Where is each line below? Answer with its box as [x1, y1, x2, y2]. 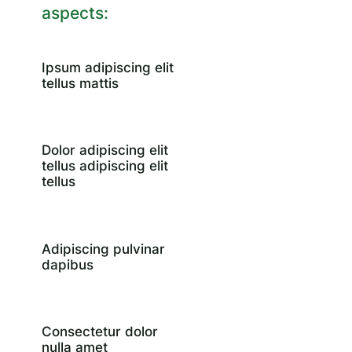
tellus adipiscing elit [41, 158, 168, 174]
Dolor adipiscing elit [41, 142, 168, 159]
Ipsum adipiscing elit [41, 60, 174, 76]
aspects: [41, 3, 108, 24]
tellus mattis [41, 75, 119, 92]
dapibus [41, 256, 93, 273]
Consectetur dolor [41, 323, 158, 339]
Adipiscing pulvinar [41, 240, 165, 257]
